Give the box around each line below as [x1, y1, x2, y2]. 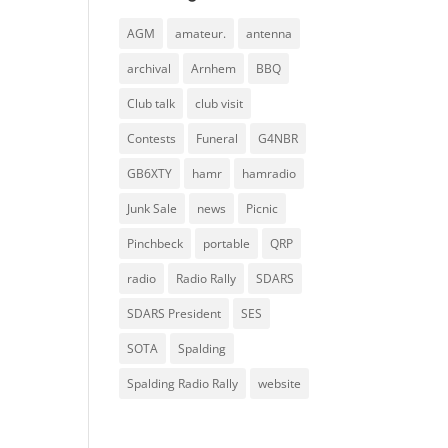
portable [203, 235, 251, 252]
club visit [195, 95, 244, 112]
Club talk [127, 95, 176, 112]
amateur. [175, 25, 227, 42]
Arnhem [191, 60, 237, 77]
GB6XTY [127, 165, 173, 182]
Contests [127, 130, 177, 147]
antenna [246, 25, 293, 42]
